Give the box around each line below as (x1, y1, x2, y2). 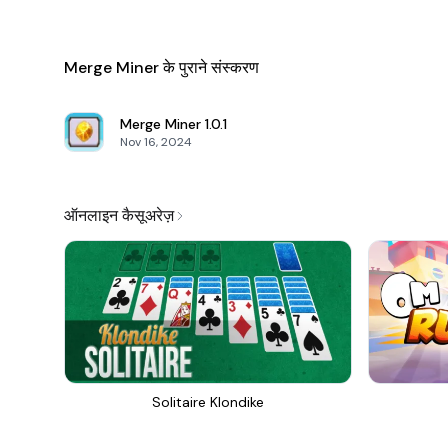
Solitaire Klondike (152, 393, 264, 411)
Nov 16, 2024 (120, 134, 192, 150)
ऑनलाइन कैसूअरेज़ (64, 205, 174, 226)
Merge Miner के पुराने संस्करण (64, 57, 259, 78)
